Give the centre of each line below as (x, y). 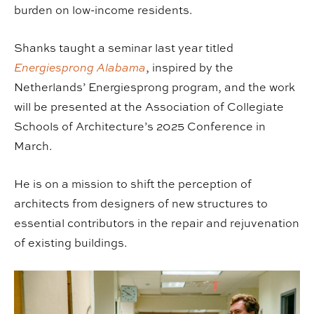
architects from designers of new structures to (141, 204)
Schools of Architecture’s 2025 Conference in (140, 127)
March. (33, 146)
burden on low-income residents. (103, 10)
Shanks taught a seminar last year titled (124, 48)
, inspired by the (190, 68)
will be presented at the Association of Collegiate (149, 107)
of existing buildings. (70, 243)
